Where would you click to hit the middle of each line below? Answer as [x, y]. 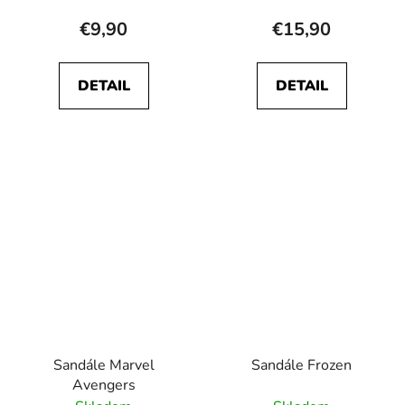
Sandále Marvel [104, 365]
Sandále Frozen [301, 365]
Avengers [104, 385]
